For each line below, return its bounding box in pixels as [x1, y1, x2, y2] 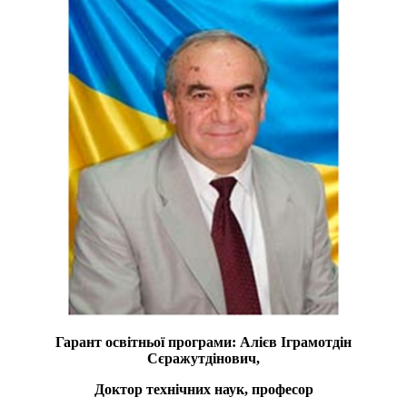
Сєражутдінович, [147, 350, 260, 366]
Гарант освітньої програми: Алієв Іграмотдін [55, 333, 352, 350]
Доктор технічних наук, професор [94, 381, 313, 397]
